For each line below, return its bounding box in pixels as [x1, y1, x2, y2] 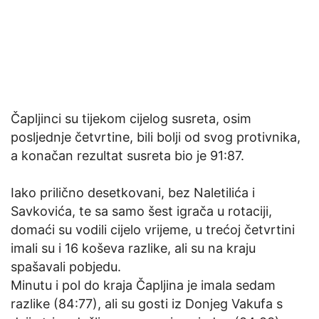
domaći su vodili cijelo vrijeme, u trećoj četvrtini [11, 222, 295, 238]
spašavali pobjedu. [11, 259, 121, 275]
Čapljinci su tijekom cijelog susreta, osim [11, 111, 251, 127]
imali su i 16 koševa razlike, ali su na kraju [11, 241, 256, 256]
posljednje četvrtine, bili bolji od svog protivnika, [11, 130, 300, 145]
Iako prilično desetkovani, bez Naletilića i [11, 185, 255, 201]
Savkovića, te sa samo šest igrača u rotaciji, [11, 204, 272, 219]
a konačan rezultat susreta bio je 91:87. [11, 148, 244, 164]
